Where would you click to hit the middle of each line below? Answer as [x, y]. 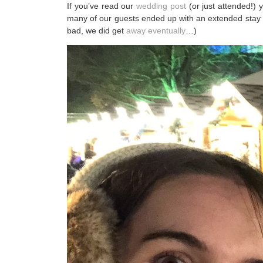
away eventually [156, 31]
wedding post [161, 6]
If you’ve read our [102, 6]
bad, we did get [97, 31]
